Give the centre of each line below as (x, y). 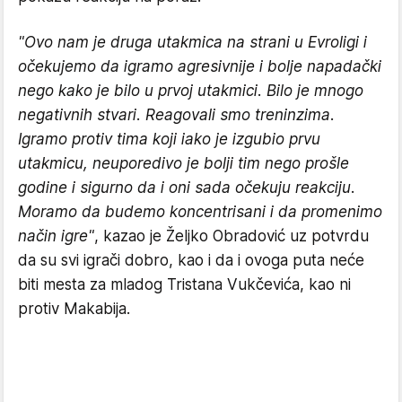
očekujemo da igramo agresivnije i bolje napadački (200, 67)
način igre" (56, 236)
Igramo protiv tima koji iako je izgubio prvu (169, 140)
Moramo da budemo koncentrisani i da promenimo (200, 212)
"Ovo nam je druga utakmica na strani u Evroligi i (192, 43)
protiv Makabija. (74, 309)
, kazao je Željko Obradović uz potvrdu (232, 236)
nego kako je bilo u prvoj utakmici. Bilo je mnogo (191, 91)
